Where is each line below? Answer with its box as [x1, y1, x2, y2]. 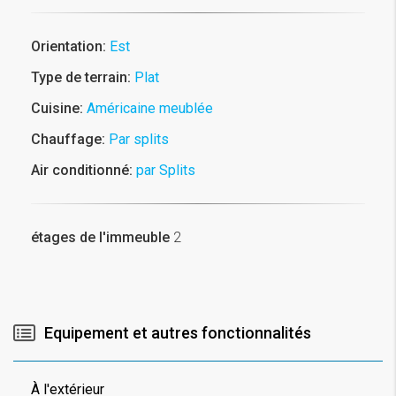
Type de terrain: [31, 68, 131, 86]
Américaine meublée [87, 99, 213, 117]
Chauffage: [31, 130, 105, 148]
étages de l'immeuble [31, 228, 170, 246]
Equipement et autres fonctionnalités [44, 323, 311, 342]
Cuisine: [31, 99, 83, 117]
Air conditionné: [31, 161, 133, 179]
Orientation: [31, 37, 106, 55]
